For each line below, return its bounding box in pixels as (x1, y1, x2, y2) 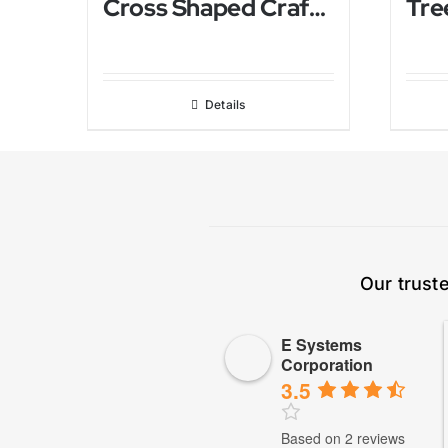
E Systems (280, 333, 362, 357)
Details (204, 97, 246, 113)
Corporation (280, 353, 373, 377)
